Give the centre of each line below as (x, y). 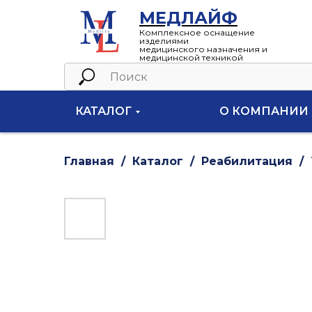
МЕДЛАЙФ (188, 18)
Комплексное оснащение (197, 32)
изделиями (164, 41)
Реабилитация (247, 161)
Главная (89, 161)
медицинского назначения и (203, 49)
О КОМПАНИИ (264, 111)
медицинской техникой (191, 57)
